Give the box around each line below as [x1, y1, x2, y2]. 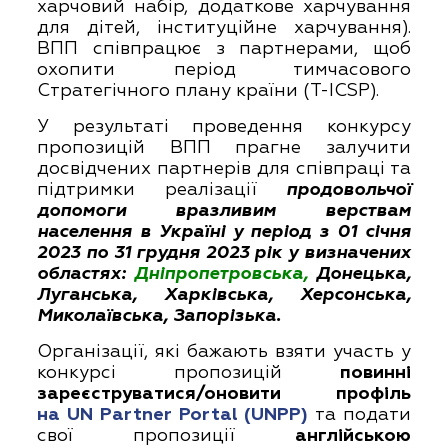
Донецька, [308, 264, 411, 283]
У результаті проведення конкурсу [37, 117, 411, 136]
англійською [294, 426, 411, 445]
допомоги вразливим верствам [37, 201, 411, 220]
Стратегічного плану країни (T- [37, 81, 330, 100]
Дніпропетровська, [134, 264, 308, 283]
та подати [314, 405, 411, 424]
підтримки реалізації [37, 180, 286, 199]
